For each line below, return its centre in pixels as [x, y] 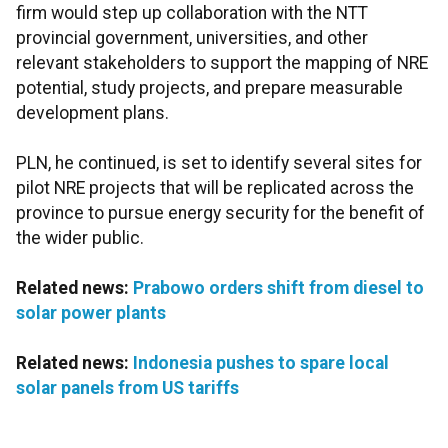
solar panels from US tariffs [127, 388]
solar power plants [91, 313]
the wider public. [80, 238]
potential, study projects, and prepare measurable [209, 88]
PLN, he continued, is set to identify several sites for [219, 163]
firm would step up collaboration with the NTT [192, 13]
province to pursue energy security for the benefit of [220, 213]
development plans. [92, 113]
